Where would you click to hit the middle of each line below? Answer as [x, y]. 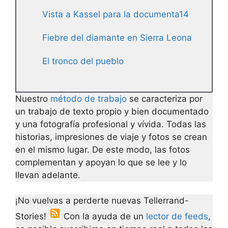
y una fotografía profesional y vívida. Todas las [111, 124]
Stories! [32, 217]
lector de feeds [177, 217]
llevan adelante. [48, 175]
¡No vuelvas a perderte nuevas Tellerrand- [102, 201]
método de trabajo [89, 98]
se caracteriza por [165, 98]
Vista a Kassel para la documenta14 [116, 14]
